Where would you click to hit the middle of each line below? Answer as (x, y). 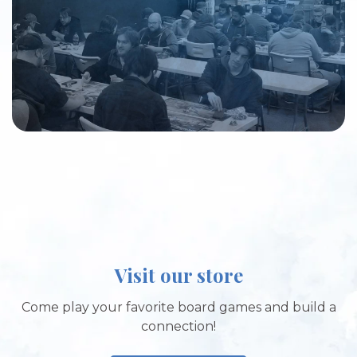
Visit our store (178, 275)
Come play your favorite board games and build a (178, 307)
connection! (178, 326)
